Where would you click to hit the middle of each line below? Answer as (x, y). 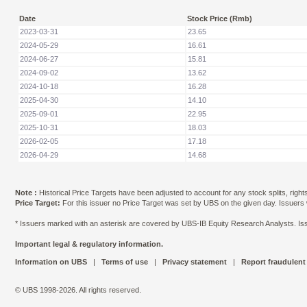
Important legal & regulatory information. (89, 244)
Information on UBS (52, 261)
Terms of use (125, 261)
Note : (26, 192)
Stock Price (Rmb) (220, 18)
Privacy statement (195, 261)
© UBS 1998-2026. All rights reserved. (78, 290)
